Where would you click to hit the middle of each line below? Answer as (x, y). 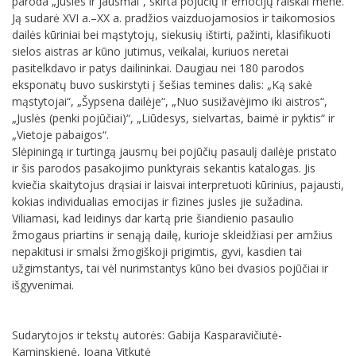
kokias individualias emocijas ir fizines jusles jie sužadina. (157, 201)
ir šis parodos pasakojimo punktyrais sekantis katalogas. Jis (164, 168)
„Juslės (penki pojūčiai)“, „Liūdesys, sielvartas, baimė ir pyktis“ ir (173, 118)
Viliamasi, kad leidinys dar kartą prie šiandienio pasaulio (153, 218)
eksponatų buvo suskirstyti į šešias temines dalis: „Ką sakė (162, 84)
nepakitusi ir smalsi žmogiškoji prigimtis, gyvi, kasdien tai (157, 251)
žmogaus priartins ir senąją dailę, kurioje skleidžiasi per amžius (172, 234)
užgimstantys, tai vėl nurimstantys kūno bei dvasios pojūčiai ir (170, 268)
